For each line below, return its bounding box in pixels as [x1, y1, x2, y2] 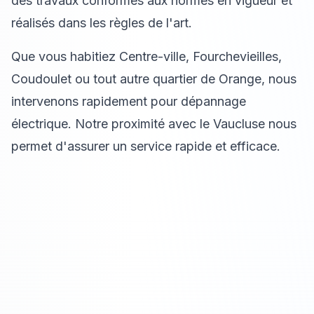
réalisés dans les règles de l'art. [11, 15, 192, 31]
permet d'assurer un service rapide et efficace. [11, 139, 280, 154]
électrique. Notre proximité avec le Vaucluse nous [11, 116, 296, 132]
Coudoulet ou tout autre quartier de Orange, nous [11, 71, 296, 87]
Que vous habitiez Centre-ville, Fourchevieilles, [11, 49, 282, 64]
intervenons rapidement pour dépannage [11, 94, 246, 109]
